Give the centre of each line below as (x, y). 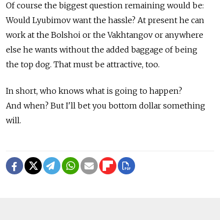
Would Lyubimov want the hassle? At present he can (105, 20)
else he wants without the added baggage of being (102, 49)
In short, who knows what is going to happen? (94, 91)
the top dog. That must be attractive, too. (83, 64)
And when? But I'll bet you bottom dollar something (106, 105)
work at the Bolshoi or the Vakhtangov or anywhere (105, 35)
